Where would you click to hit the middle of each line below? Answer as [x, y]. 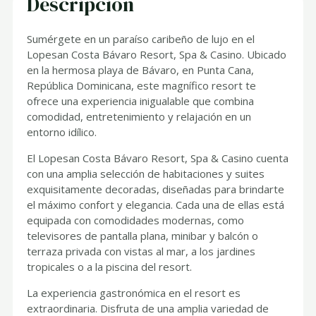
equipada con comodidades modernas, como [136, 220]
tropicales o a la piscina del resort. [110, 267]
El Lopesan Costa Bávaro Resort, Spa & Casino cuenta [158, 158]
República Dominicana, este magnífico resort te [142, 86]
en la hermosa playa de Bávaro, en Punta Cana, [141, 70]
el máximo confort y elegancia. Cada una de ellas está [156, 205]
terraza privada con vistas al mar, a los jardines [141, 251]
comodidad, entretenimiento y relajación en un [139, 117]
